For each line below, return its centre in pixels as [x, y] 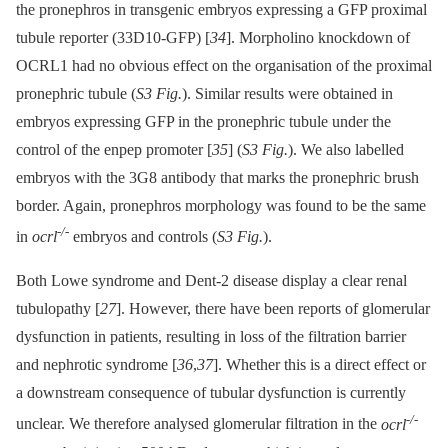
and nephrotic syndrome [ [96, 365]
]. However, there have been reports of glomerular [273, 309]
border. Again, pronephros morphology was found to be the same [221, 205]
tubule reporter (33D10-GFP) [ [113, 37]
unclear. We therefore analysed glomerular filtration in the [198, 424]
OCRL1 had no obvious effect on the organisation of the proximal [224, 65]
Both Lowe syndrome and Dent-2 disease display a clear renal [211, 281]
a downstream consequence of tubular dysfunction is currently [211, 393]
